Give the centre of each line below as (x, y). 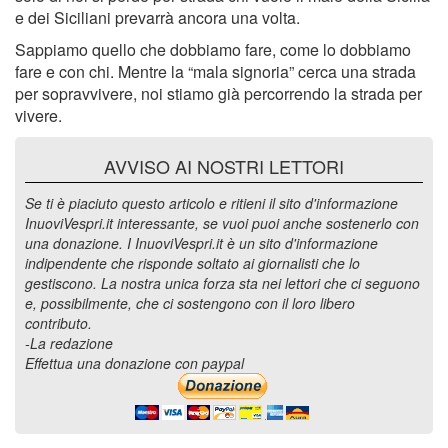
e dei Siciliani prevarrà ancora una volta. (157, 18)
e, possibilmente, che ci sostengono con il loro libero (190, 303)
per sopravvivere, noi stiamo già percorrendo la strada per (218, 94)
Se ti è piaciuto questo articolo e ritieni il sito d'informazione (211, 203)
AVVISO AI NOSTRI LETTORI (224, 166)
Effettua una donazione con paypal (134, 363)
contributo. (58, 323)
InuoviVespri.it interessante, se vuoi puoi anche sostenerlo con (222, 223)
